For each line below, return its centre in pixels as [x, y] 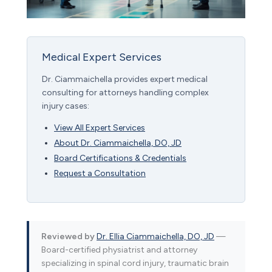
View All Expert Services [100, 127]
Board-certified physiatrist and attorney [119, 250]
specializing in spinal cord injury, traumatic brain [135, 263]
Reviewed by [68, 236]
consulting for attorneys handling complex [125, 92]
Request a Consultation [100, 173]
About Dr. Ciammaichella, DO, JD [118, 143]
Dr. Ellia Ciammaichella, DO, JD [155, 236]
